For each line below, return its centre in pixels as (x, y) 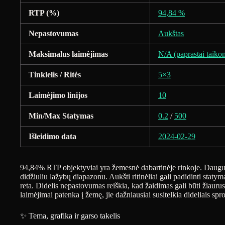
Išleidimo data (52, 137)
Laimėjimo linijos (58, 95)
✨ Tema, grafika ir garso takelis (70, 216)
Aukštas (171, 34)
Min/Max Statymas (61, 116)
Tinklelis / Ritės (55, 75)
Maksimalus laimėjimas (68, 54)
